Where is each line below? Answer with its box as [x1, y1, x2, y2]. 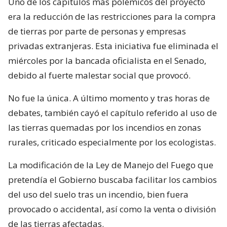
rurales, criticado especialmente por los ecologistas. [8, 136, 216, 148]
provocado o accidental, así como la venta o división [8, 203, 216, 215]
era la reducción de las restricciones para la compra [8, 10, 216, 22]
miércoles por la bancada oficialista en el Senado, [8, 54, 206, 66]
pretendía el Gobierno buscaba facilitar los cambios [8, 173, 217, 185]
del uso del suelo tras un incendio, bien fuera [8, 188, 188, 200]
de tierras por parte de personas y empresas [8, 25, 186, 37]
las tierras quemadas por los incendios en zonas [8, 121, 201, 133]
